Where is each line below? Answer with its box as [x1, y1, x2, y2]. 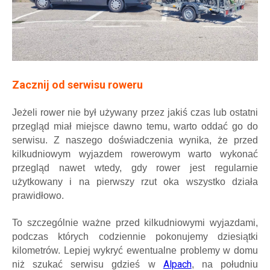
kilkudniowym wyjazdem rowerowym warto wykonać [12, 148, 258, 159]
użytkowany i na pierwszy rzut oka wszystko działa [12, 176, 258, 187]
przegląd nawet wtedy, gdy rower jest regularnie [12, 162, 258, 173]
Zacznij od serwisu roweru [12, 78, 143, 91]
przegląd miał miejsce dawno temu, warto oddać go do [12, 121, 258, 131]
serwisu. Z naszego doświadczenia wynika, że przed [12, 134, 258, 145]
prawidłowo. [12, 190, 64, 201]
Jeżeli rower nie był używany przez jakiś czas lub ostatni [12, 107, 258, 118]
